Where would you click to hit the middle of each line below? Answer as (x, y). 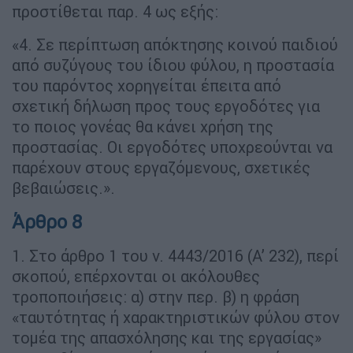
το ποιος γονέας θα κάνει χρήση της (143, 126)
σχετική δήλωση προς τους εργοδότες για (166, 106)
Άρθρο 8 (47, 221)
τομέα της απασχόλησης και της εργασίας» (167, 337)
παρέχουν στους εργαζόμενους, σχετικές (161, 167)
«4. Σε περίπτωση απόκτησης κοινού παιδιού (175, 44)
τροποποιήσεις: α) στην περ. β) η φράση (156, 296)
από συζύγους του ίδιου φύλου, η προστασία (173, 65)
